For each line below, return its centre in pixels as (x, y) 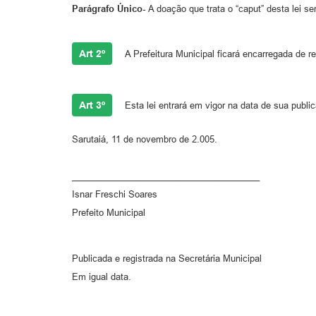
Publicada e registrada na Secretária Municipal (168, 258)
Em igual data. (102, 276)
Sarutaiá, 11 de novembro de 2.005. (145, 139)
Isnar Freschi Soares (115, 194)
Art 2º (92, 53)
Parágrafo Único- (110, 8)
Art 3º (92, 105)
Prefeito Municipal (109, 212)
